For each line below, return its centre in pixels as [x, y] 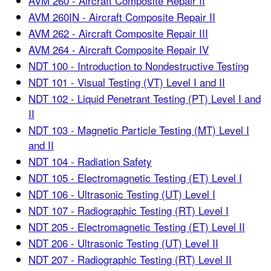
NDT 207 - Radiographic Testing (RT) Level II [130, 259]
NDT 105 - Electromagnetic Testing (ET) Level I [135, 178]
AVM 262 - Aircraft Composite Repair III [118, 33]
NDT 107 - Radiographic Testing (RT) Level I [129, 210]
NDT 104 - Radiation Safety [90, 161]
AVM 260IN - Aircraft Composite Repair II [122, 17]
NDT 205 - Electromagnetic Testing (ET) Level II [137, 227]
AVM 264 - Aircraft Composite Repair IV [119, 49]
